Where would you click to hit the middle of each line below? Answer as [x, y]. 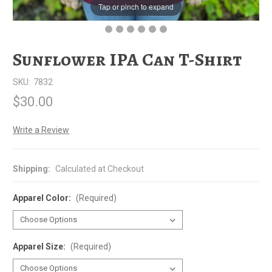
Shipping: [32, 168]
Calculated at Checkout [100, 168]
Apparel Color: [43, 198]
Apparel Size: [40, 246]
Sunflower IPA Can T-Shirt [127, 59]
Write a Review [41, 130]
